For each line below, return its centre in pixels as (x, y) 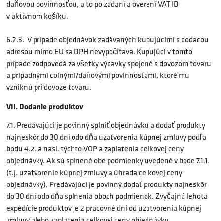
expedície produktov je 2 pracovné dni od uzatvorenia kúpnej (104, 208)
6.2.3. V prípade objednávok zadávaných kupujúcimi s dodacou (108, 39)
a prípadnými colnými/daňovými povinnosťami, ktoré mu (98, 75)
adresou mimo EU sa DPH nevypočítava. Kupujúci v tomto (99, 51)
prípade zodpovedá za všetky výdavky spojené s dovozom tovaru (109, 63)
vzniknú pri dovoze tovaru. (49, 87)
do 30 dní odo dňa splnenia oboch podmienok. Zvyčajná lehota (107, 196)
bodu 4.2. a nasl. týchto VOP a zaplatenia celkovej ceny (95, 149)
